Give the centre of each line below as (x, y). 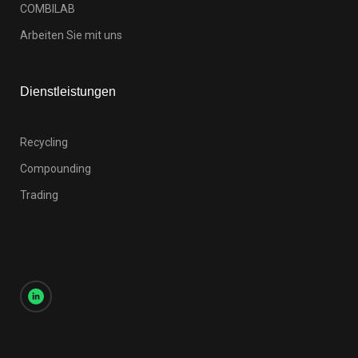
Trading (39, 195)
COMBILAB (48, 9)
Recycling (44, 143)
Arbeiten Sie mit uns (71, 36)
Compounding (56, 169)
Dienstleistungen (68, 92)
